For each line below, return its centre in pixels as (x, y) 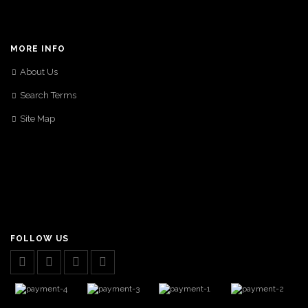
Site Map (37, 119)
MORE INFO (38, 49)
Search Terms (48, 95)
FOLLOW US (40, 239)
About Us (39, 72)
